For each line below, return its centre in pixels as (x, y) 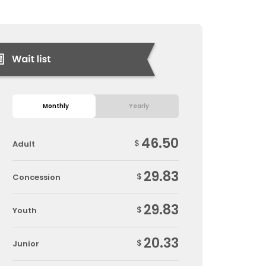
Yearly (139, 106)
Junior (26, 243)
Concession (37, 177)
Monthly (56, 106)
